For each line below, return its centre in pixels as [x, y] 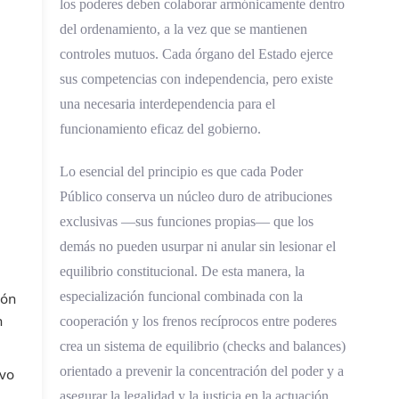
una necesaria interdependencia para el [167, 104]
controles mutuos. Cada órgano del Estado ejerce [196, 54]
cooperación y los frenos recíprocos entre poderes [198, 321]
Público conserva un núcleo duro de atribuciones [195, 196]
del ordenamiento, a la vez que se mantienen [183, 29]
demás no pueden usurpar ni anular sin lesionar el [197, 246]
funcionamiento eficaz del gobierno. [160, 129]
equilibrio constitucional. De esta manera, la [182, 271]
